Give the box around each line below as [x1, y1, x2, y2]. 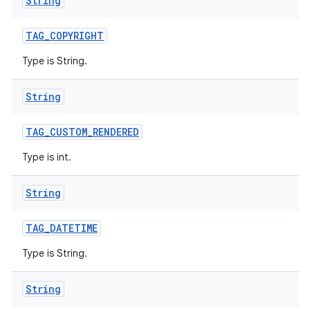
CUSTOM [50, 125, 87, 138]
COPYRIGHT [50, 29, 104, 42]
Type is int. [22, 151, 71, 163]
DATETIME [50, 221, 98, 235]
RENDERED [93, 125, 139, 138]
